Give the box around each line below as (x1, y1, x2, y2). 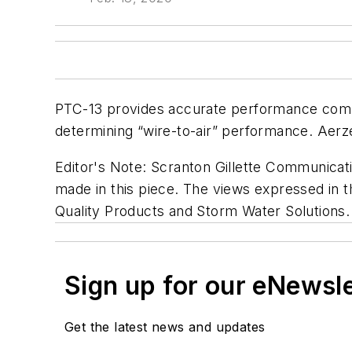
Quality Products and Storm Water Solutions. (55, 202, 350, 219)
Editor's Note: (55, 158, 151, 175)
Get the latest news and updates (64, 318, 266, 335)
